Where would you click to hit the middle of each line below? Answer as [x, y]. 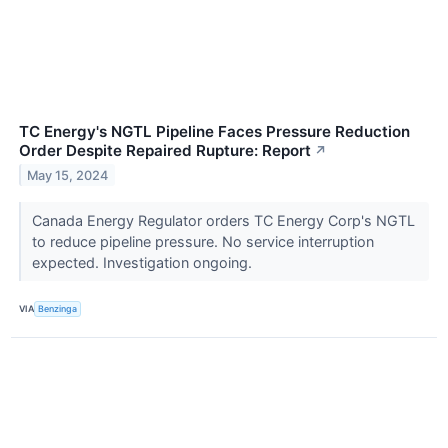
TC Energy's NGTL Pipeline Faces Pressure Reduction [214, 131]
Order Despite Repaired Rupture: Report [165, 150]
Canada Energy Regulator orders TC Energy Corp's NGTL [223, 220]
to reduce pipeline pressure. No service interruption [202, 241]
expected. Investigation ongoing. [143, 262]
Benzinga [58, 309]
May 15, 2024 [68, 175]
